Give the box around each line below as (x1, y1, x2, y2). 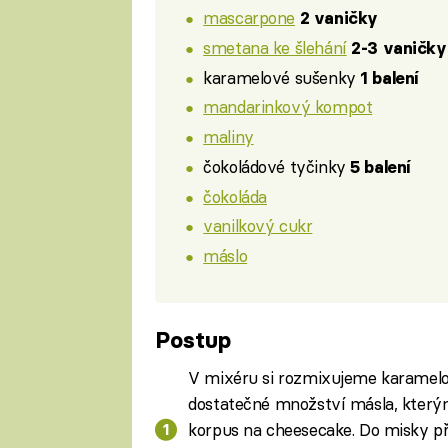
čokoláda (203, 185, 267, 207)
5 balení (350, 156, 410, 177)
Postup (154, 326, 231, 355)
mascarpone (203, 7, 296, 29)
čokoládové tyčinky (203, 155, 351, 177)
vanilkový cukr (203, 215, 313, 237)
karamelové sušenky (203, 66, 361, 88)
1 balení (360, 67, 418, 88)
